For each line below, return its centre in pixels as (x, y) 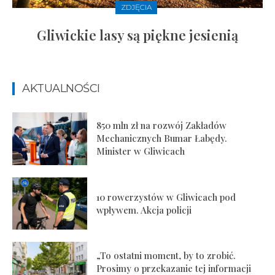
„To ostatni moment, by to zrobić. (166, 255)
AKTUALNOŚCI (61, 89)
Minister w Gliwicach (141, 151)
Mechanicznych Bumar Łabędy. (162, 138)
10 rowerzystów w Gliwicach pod (166, 197)
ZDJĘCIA (136, 7)
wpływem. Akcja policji (144, 210)
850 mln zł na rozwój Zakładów (162, 126)
